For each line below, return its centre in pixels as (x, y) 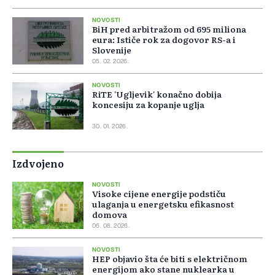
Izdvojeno (38, 164)
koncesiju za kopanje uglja (148, 105)
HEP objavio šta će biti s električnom (170, 259)
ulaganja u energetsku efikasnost (163, 204)
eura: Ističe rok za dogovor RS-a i (164, 40)
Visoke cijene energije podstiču (159, 194)
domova (110, 215)
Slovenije (112, 50)
